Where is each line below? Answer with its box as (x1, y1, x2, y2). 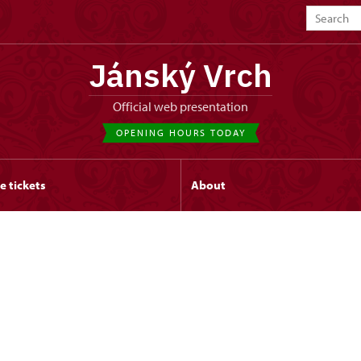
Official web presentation (122, 98, 248, 114)
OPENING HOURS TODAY (115, 127, 246, 139)
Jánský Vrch (89, 54, 272, 96)
